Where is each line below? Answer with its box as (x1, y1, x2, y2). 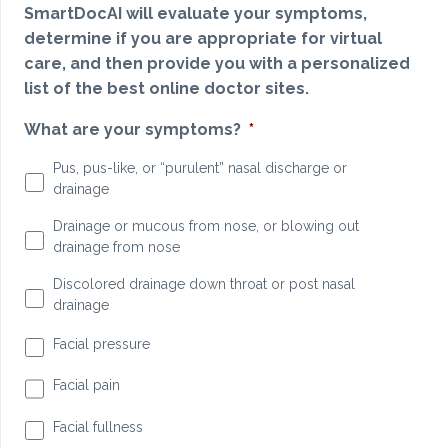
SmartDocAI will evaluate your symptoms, (24, 4, 367, 24)
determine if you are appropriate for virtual (24, 29, 382, 49)
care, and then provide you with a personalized (24, 54, 410, 74)
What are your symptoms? (24, 120, 241, 140)
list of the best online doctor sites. (24, 79, 309, 99)
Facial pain (52, 377, 120, 394)
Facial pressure (52, 336, 150, 353)
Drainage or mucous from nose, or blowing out (52, 218, 359, 235)
